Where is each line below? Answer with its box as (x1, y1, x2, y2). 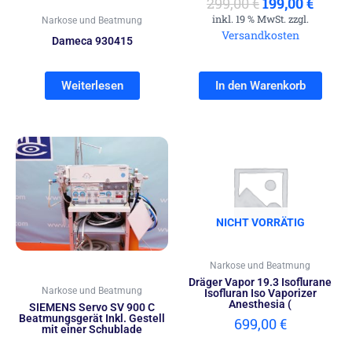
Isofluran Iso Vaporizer (203, 286, 317, 299)
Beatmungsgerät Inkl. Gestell (19, 311, 165, 324)
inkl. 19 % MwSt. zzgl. (211, 12, 309, 25)
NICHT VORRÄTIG (215, 215, 305, 229)
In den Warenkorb (214, 78, 306, 93)
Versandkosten (221, 27, 299, 42)
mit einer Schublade (42, 322, 142, 335)
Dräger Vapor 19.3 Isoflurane (189, 275, 332, 288)
